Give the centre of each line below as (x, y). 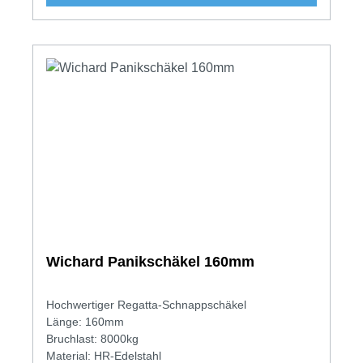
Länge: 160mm (85, 321)
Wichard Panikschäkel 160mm (150, 261)
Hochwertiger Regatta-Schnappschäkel (146, 304)
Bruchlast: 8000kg (92, 338)
